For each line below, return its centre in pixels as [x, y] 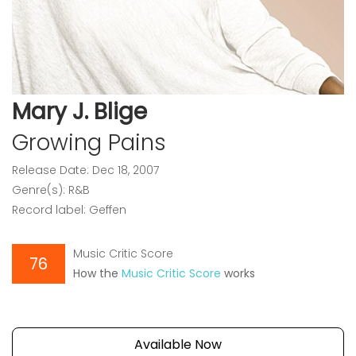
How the [97, 273]
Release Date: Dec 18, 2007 [85, 170]
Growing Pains [89, 143]
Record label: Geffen [69, 210]
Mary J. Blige [79, 112]
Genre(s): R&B [51, 190]
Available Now [178, 344]
